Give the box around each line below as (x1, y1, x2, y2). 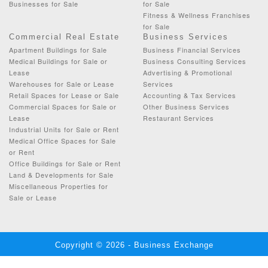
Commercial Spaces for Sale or (9, 101, 117, 111)
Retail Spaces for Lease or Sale (9, 90, 119, 100)
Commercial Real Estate (9, 32, 120, 41)
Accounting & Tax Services (143, 90, 236, 100)
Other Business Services (143, 101, 230, 111)
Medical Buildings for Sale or (9, 56, 108, 66)
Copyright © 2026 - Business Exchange (54, 240, 214, 249)
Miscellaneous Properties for (9, 181, 108, 191)
